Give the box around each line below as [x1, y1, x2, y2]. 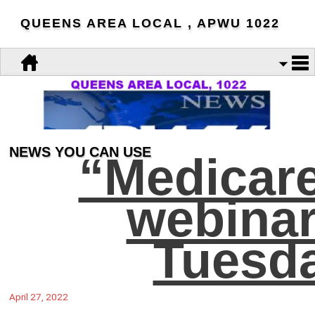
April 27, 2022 [9, 290, 68, 302]
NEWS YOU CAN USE [9, 144, 151, 160]
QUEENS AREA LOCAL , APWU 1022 [20, 16, 280, 30]
